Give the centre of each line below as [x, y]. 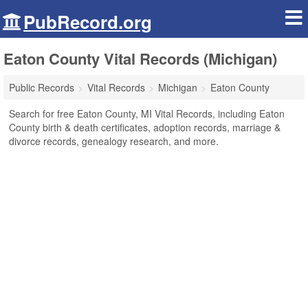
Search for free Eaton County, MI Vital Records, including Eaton [147, 113]
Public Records [42, 87]
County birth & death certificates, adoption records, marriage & [145, 127]
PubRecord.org [88, 22]
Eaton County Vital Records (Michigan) [140, 58]
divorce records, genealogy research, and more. [114, 141]
